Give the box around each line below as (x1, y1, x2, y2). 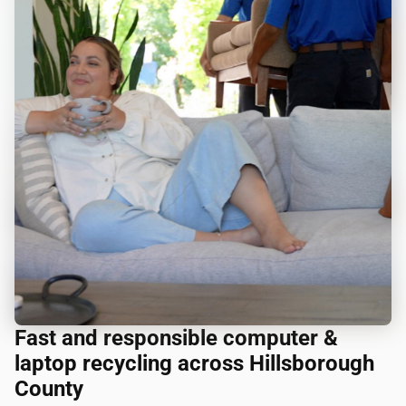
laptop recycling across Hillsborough (14, 350, 374, 376)
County (14, 375, 83, 401)
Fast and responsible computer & (14, 324, 338, 351)
